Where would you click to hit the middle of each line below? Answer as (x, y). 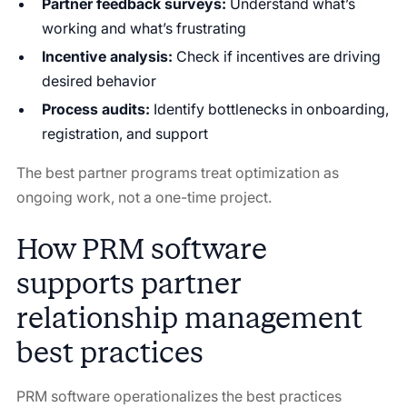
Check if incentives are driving (276, 56)
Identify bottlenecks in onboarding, (269, 109)
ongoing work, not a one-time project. (144, 197)
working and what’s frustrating (144, 28)
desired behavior (99, 80)
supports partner (128, 283)
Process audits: (95, 109)
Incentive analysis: (107, 56)
